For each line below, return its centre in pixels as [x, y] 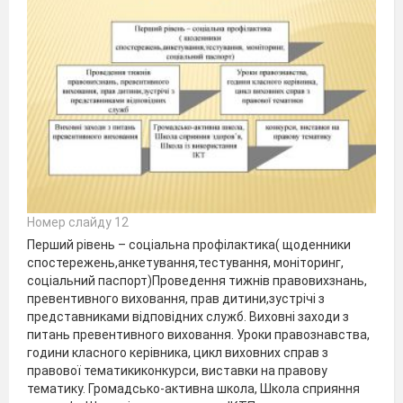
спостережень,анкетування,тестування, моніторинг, [185, 263]
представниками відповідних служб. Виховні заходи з [188, 317]
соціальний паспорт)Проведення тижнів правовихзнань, [197, 281]
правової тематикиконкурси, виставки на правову [177, 371]
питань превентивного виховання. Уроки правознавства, [198, 335]
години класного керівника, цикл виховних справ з [178, 353]
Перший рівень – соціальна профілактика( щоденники [189, 245]
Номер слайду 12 [78, 222]
